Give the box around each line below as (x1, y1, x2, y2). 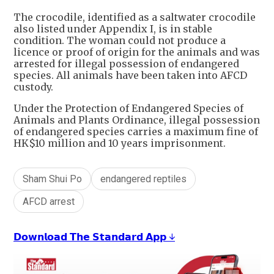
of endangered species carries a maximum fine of (13, 125, 258, 138)
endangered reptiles (100, 173, 187, 185)
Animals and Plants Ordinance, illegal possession (13, 114, 260, 127)
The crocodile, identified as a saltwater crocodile (13, 11, 256, 24)
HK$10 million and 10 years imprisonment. (13, 137, 226, 150)
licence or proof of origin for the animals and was (13, 46, 260, 59)
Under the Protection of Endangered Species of (13, 102, 243, 115)
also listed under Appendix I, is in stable (13, 23, 212, 35)
